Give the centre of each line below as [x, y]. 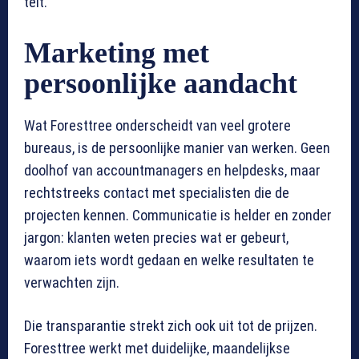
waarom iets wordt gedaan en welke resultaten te [169, 260]
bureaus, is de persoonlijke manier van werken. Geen [177, 148]
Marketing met [117, 53]
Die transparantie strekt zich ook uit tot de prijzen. [171, 326]
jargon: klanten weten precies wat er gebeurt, [156, 238]
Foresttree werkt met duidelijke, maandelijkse [157, 349]
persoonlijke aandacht [161, 84]
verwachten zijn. [72, 283]
